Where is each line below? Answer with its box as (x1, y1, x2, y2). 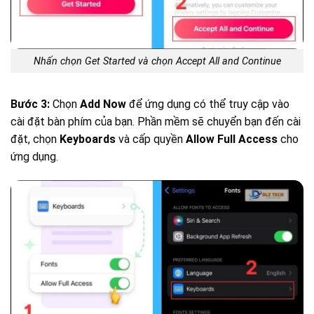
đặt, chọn (11, 132, 60, 146)
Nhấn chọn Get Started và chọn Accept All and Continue (33, 55, 281, 67)
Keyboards (60, 132, 116, 146)
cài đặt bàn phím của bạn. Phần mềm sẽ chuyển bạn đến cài (11, 115, 301, 129)
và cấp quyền (116, 132, 186, 146)
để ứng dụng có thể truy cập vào (126, 97, 289, 111)
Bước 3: (11, 97, 50, 111)
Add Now (80, 97, 126, 111)
